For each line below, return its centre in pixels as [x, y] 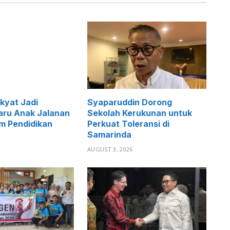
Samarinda [109, 134]
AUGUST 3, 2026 [110, 149]
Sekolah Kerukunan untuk [140, 113]
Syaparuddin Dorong [130, 102]
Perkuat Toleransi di [128, 123]
